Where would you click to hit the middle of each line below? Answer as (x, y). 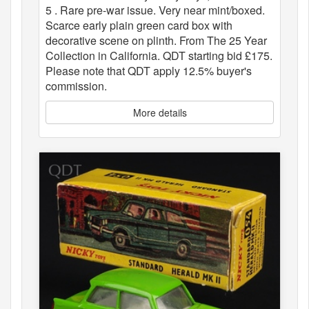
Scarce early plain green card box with (139, 26)
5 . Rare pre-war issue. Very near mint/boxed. (155, 10)
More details (160, 113)
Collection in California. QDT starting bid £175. (159, 56)
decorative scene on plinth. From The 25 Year (156, 41)
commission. (76, 86)
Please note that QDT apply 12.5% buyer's (149, 71)
